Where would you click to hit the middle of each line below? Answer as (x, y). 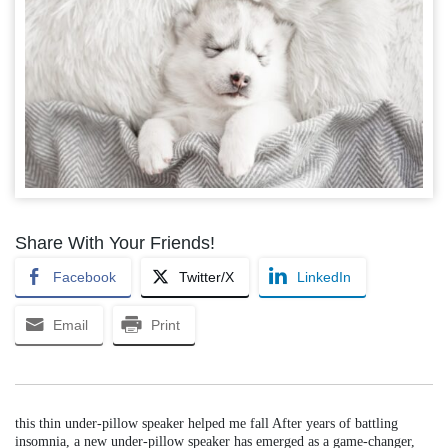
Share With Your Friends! (115, 242)
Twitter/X (206, 276)
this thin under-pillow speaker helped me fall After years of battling (206, 423)
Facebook (84, 276)
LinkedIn (324, 276)
